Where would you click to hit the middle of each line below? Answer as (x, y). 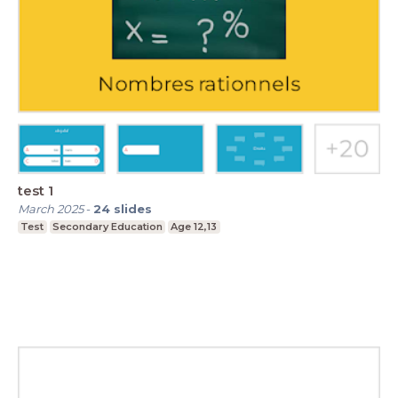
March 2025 (51, 208)
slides (133, 208)
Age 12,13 (194, 226)
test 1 (36, 190)
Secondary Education (107, 226)
